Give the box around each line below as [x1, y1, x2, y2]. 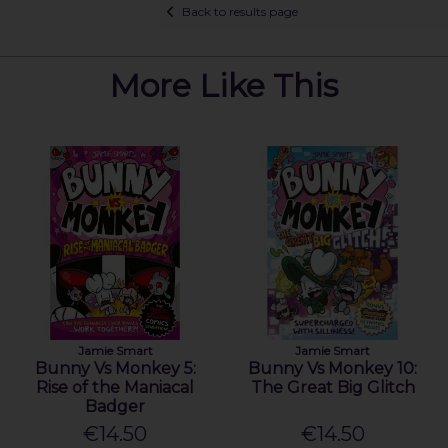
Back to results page [181, 3, 298, 19]
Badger [85, 397, 146, 417]
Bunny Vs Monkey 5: [34, 359, 196, 379]
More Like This [109, 66, 339, 106]
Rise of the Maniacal [36, 378, 195, 398]
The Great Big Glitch [250, 378, 415, 398]
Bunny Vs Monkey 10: [248, 359, 418, 379]
